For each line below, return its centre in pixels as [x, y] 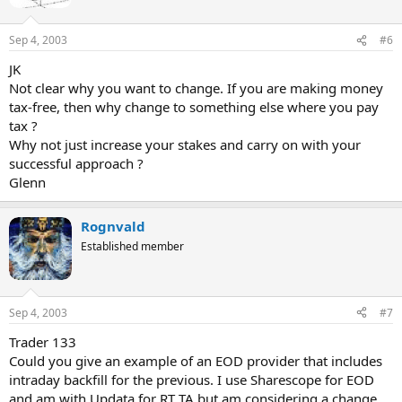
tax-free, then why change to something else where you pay [194, 107]
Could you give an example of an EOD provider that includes [196, 360]
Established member [132, 246]
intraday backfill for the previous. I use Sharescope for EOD [192, 379]
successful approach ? [76, 163]
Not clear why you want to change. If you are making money [196, 88]
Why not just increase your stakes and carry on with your [185, 144]
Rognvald [113, 226]
